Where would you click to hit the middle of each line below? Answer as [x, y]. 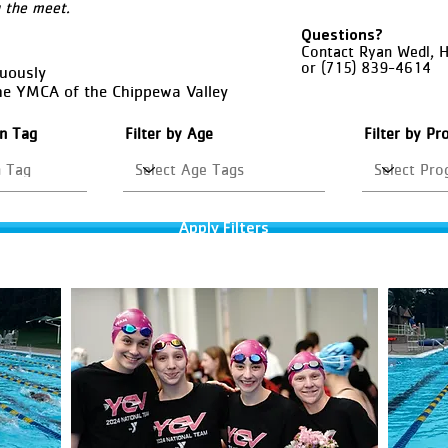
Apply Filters [223, 227]
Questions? [342, 34]
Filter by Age [169, 133]
